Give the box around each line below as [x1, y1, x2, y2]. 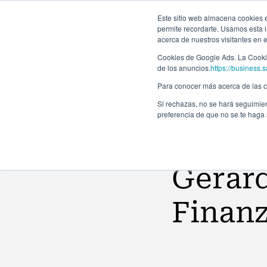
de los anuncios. [157, 63, 210, 73]
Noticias [186, 132, 228, 144]
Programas [201, 44, 254, 56]
